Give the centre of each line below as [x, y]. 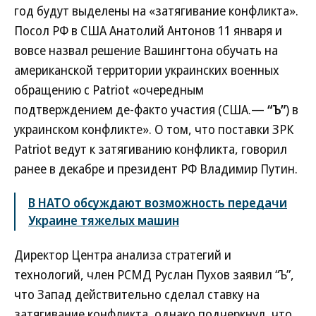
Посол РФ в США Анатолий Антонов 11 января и [148, 30]
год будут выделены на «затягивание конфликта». [156, 11]
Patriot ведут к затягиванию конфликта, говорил [151, 149]
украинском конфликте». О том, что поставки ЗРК [154, 129]
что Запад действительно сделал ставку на [137, 294]
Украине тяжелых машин [104, 220]
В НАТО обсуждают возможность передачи [158, 202]
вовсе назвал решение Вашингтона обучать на [146, 50]
